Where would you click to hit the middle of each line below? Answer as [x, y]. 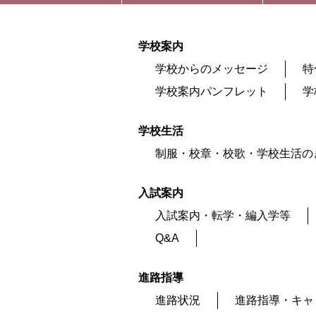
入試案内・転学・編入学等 [223, 215]
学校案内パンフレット [212, 91]
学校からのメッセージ [212, 68]
